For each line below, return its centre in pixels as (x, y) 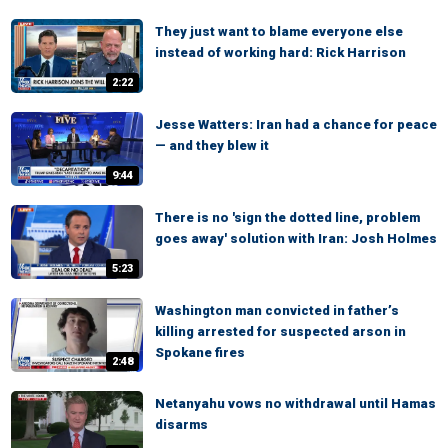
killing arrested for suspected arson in (280, 331)
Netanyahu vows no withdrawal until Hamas (295, 403)
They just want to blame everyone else (279, 31)
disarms (181, 424)
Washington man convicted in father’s (277, 310)
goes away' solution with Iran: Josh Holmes (296, 238)
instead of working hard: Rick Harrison (280, 52)
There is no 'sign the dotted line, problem (287, 217)
